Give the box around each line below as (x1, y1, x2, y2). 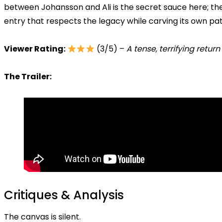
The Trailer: (4, 71, 52, 82)
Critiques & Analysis (4, 187, 124, 203)
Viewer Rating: (4, 43, 65, 55)
